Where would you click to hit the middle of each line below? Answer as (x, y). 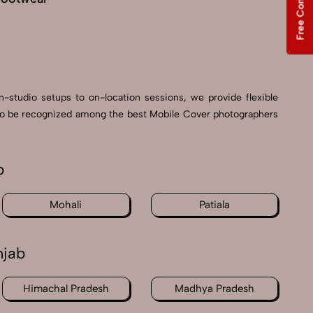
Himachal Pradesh (66, 289)
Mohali (66, 205)
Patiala (214, 205)
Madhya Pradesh (214, 289)
